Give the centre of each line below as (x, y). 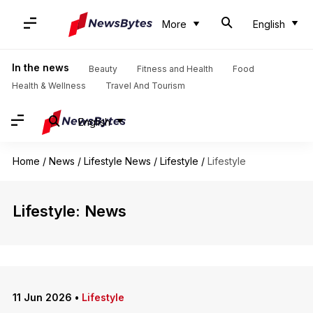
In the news (40, 67)
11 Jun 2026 (42, 297)
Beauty (103, 69)
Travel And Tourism (145, 86)
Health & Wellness (49, 86)
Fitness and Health (175, 69)
